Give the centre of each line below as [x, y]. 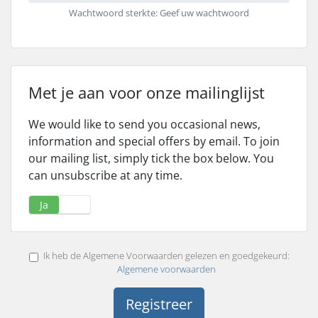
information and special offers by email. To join [154, 141]
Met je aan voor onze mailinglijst [147, 92]
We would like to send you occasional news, [144, 124]
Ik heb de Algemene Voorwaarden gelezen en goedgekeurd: [166, 256]
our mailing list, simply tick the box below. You [151, 158]
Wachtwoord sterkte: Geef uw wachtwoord [159, 13]
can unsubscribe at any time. [105, 175]
